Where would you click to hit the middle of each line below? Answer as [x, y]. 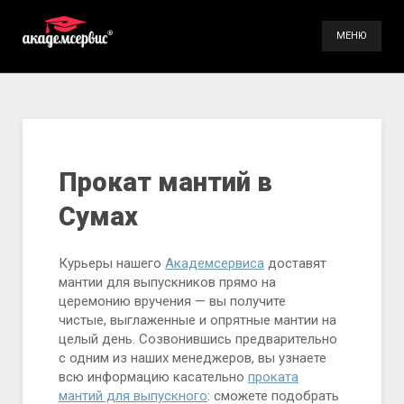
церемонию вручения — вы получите [172, 301]
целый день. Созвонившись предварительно [198, 339]
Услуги [279, 90]
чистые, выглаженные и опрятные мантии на [197, 320]
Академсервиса [215, 263]
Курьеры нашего [112, 263]
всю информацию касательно [153, 377]
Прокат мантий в [165, 182]
